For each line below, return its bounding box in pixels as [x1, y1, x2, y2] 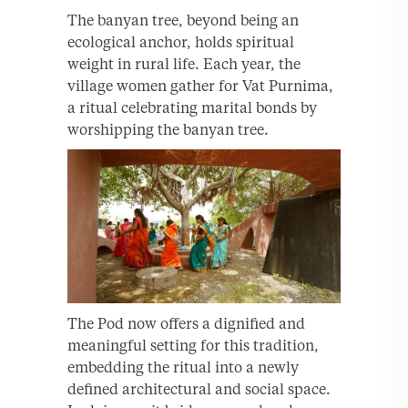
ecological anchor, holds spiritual [67, 33, 294, 52]
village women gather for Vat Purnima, [67, 76, 333, 96]
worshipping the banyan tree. [67, 120, 269, 139]
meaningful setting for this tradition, [67, 335, 319, 354]
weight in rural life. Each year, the [67, 55, 301, 74]
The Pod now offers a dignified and [67, 313, 305, 332]
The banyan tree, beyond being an [67, 11, 299, 30]
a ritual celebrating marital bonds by [67, 98, 317, 117]
